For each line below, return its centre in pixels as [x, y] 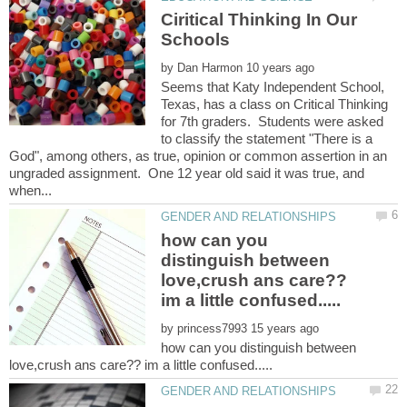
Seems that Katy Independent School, [273, 87]
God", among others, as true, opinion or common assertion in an [198, 156]
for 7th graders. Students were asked [273, 122]
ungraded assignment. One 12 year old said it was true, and [187, 174]
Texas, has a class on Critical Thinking [275, 104]
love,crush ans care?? [254, 280]
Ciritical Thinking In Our [259, 20]
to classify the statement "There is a [267, 139]
